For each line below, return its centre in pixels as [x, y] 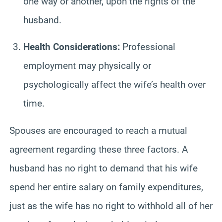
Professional [148, 47]
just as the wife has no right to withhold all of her [111, 206]
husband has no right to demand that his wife [104, 168]
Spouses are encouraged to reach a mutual [98, 131]
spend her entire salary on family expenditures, [106, 187]
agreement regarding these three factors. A [99, 150]
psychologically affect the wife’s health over [114, 85]
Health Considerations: [72, 47]
